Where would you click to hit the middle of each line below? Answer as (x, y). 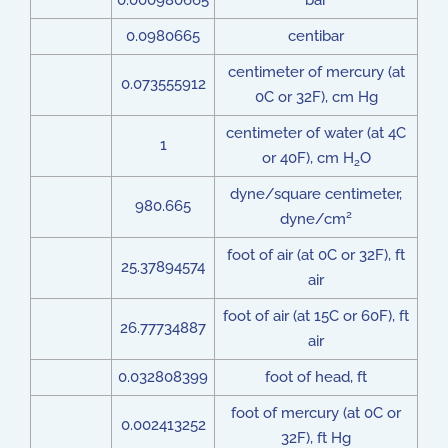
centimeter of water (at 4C (316, 133)
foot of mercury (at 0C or (316, 413)
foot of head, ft (316, 377)
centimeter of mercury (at (316, 72)
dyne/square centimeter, (316, 194)
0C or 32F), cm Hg (316, 97)
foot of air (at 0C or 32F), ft (316, 255)
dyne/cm (313, 219)
